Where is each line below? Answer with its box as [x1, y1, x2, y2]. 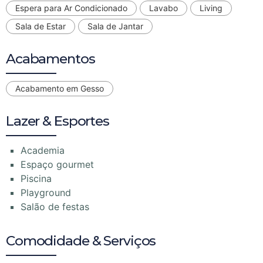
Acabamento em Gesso [15, 83, 104, 94]
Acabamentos [6, 50, 95, 68]
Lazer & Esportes [6, 113, 109, 130]
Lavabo [149, 3, 178, 14]
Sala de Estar [15, 21, 66, 32]
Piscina [21, 173, 52, 185]
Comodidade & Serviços [6, 232, 156, 249]
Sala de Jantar [87, 21, 143, 32]
